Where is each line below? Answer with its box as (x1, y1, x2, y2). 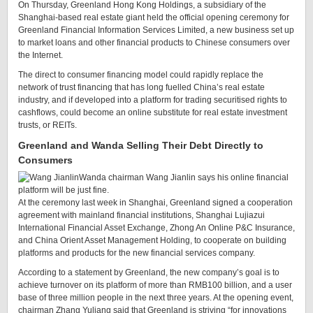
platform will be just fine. (18, 185, 109, 195)
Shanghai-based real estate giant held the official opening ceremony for (18, 13, 289, 22)
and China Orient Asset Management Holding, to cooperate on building (18, 235, 286, 245)
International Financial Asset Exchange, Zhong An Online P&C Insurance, (18, 223, 295, 233)
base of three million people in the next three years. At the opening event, (18, 293, 293, 303)
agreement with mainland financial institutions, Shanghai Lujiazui (18, 210, 265, 220)
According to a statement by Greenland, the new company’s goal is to (18, 268, 279, 277)
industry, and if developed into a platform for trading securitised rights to (18, 95, 287, 105)
